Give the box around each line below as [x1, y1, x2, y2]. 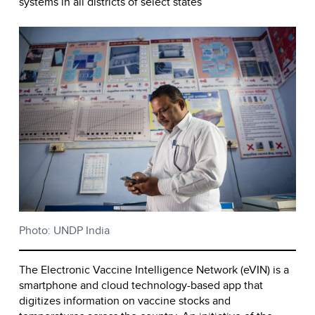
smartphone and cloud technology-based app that [19, 276, 263, 293]
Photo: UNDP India [19, 221, 110, 238]
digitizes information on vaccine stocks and [19, 292, 231, 309]
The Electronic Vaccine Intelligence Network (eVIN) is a [19, 261, 289, 278]
